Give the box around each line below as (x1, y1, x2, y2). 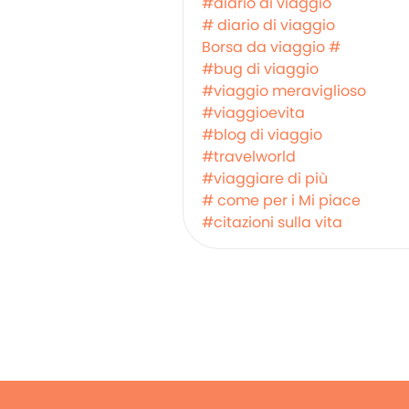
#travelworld (202, 146, 296, 167)
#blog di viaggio (202, 124, 322, 145)
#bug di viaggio (202, 58, 319, 79)
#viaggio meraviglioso (202, 80, 366, 101)
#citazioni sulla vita (202, 212, 342, 233)
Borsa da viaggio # (202, 37, 341, 58)
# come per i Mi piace (202, 190, 361, 211)
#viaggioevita (202, 102, 305, 123)
